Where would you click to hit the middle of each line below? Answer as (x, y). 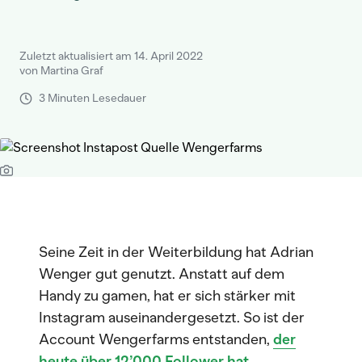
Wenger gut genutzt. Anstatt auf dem (162, 274)
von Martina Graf (61, 71)
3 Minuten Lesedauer (93, 98)
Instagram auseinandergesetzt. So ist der (172, 318)
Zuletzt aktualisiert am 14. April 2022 (111, 56)
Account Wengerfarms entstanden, (156, 339)
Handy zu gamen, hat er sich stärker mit (167, 296)
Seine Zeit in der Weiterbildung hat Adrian (176, 252)
